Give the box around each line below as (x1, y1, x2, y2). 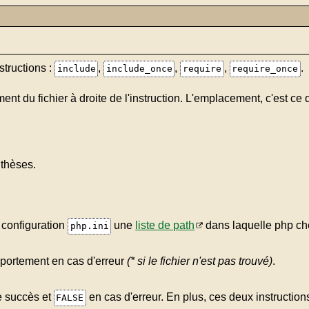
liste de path (135, 219, 195, 231)
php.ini (70, 220, 109, 231)
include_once (106, 63, 172, 74)
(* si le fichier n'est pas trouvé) (127, 255, 272, 267)
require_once (232, 63, 299, 74)
